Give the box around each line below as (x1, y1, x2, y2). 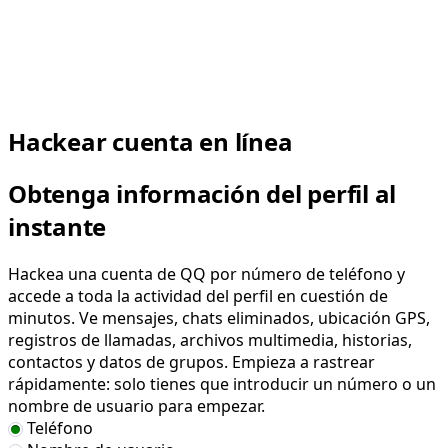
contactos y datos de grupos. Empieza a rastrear (8, 351, 375, 374)
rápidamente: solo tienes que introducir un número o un (8, 373, 436, 396)
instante (8, 210, 107, 244)
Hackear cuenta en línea (8, 124, 293, 158)
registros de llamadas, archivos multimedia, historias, (8, 329, 412, 352)
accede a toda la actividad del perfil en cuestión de (8, 285, 388, 308)
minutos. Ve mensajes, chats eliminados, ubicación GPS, (8, 307, 430, 330)
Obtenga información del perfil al (8, 177, 397, 211)
